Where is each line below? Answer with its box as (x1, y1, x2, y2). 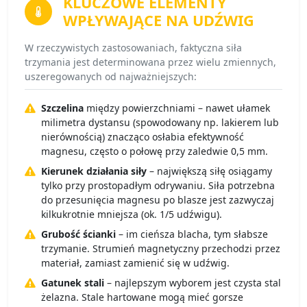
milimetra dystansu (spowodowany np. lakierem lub (41, 116, 279, 130)
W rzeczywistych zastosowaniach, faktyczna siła (25, 41, 242, 55)
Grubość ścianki (41, 228, 116, 241)
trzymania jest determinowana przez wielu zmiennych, (25, 56, 276, 69)
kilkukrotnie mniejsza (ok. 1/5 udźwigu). (41, 208, 222, 221)
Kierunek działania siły (41, 164, 147, 178)
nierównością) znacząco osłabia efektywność (41, 130, 244, 144)
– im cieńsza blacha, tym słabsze (116, 228, 268, 241)
